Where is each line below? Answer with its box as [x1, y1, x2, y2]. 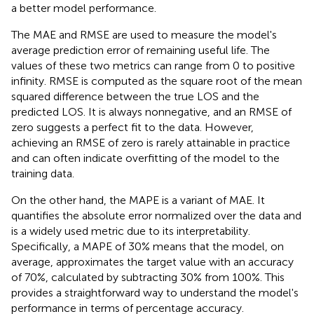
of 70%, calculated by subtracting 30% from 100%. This [11, 271, 285, 285]
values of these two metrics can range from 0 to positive [11, 59, 295, 73]
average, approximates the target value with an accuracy [11, 255, 294, 269]
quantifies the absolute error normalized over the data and [11, 209, 301, 223]
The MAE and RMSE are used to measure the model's [11, 28, 277, 42]
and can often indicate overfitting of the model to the [11, 151, 280, 165]
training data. [11, 167, 74, 181]
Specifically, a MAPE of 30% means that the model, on [11, 240, 284, 254]
